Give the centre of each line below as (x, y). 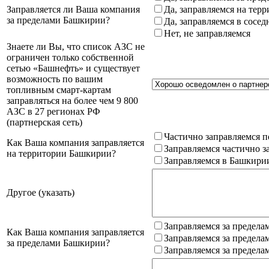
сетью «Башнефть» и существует (73, 68)
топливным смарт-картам (59, 89)
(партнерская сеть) (44, 122)
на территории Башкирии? (61, 153)
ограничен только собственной (70, 57)
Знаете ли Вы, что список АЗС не (76, 46)
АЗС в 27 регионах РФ (53, 111)
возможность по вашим (55, 79)
